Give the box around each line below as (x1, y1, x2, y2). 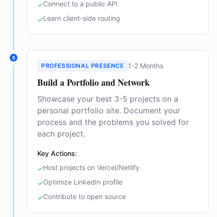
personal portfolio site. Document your (37, 106, 180, 115)
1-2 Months (127, 62, 163, 70)
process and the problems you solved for (37, 117, 189, 127)
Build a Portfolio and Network (37, 76, 150, 89)
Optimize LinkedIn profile (43, 178, 123, 186)
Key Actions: (37, 149, 77, 157)
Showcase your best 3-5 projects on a (37, 94, 178, 104)
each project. (37, 129, 85, 139)
